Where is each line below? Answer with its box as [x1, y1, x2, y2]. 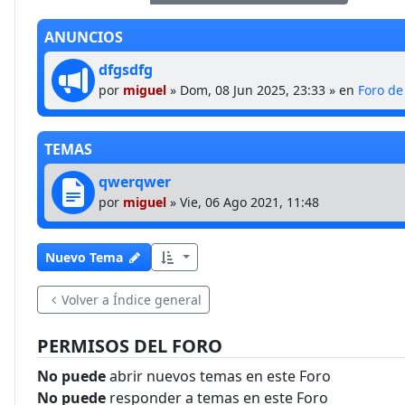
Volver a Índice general [61, 291, 202, 308]
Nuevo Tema [45, 249, 123, 266]
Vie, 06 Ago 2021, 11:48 [180, 193, 319, 211]
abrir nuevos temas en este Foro [106, 366, 331, 386]
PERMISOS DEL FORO [37, 334, 222, 358]
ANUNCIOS [44, 27, 123, 47]
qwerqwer [99, 172, 171, 192]
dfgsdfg [99, 60, 153, 80]
